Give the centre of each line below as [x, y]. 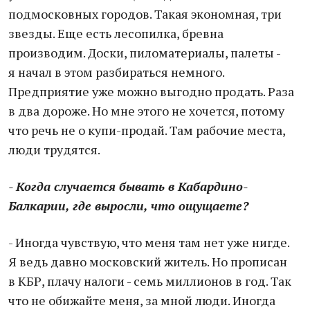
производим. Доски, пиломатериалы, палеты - [144, 53]
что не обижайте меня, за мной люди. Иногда [142, 300]
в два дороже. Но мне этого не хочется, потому [146, 111]
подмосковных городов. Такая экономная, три [145, 14]
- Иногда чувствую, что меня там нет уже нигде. [149, 242]
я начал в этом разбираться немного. [116, 72]
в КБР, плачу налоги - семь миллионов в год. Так [150, 281]
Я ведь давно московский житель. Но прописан [148, 262]
